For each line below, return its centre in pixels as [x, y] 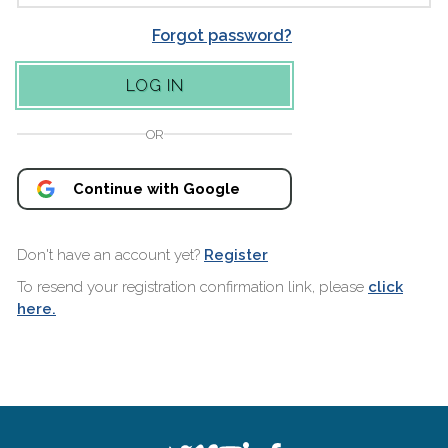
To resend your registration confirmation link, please [192, 287]
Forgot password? [222, 35]
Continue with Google [156, 189]
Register [236, 255]
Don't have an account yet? [110, 255]
